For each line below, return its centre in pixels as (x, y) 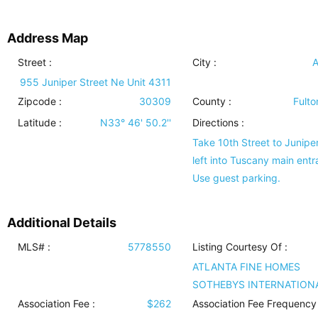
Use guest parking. (236, 178)
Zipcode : (40, 102)
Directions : (218, 123)
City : (204, 62)
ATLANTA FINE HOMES (246, 267)
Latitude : (40, 123)
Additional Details (62, 223)
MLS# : (34, 247)
